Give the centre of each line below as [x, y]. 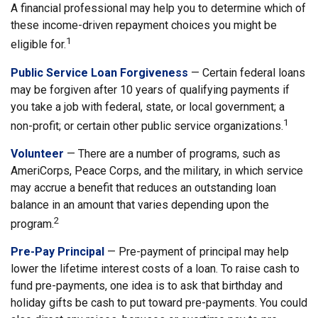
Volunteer [37, 153]
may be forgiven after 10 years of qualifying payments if [150, 89]
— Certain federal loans [247, 72]
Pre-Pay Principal [57, 252]
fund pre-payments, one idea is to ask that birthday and [147, 286]
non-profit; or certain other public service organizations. [147, 126]
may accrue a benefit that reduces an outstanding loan [143, 187]
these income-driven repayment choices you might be [144, 26]
